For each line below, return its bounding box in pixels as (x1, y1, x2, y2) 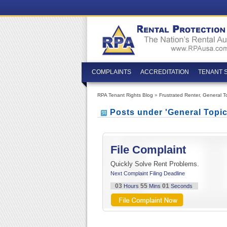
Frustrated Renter (159, 92, 200, 98)
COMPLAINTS (92, 68, 131, 75)
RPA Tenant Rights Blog (97, 92, 153, 98)
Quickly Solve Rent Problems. (110, 160, 199, 168)
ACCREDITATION (140, 68, 189, 75)
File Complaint (110, 143, 186, 156)
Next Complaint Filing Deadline (110, 170, 185, 176)
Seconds (169, 182, 194, 189)
